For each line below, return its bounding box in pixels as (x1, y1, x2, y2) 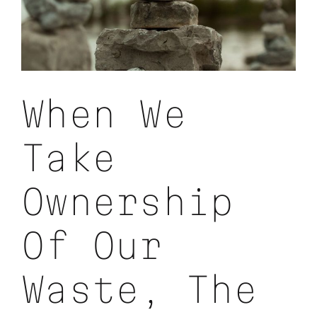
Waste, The (21, 268, 257, 310)
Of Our (21, 224, 163, 266)
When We (21, 93, 186, 134)
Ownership (21, 180, 234, 222)
